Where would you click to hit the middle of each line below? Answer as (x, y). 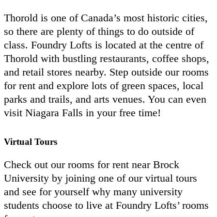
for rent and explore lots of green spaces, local (104, 85)
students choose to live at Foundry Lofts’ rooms (106, 205)
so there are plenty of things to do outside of (99, 31)
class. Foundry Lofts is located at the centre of (104, 45)
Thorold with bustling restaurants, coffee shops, (107, 58)
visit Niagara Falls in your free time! (82, 112)
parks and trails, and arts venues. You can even (105, 99)
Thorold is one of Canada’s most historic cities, (106, 17)
